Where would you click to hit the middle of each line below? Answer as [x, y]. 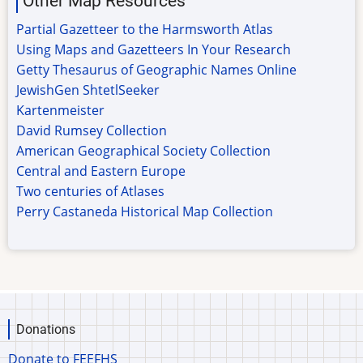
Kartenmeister [60, 110]
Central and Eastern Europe [101, 171]
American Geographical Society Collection [143, 150]
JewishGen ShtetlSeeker [88, 90]
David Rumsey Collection [92, 130]
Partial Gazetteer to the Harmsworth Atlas [145, 29]
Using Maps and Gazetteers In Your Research [154, 49]
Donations [46, 330]
